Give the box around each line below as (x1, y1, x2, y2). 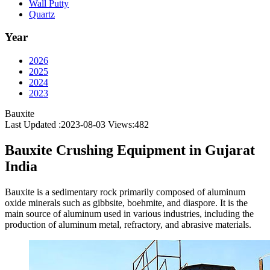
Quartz (29, 8, 55, 19)
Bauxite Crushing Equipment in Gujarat (5, 142, 255, 158)
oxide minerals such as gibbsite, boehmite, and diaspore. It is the (5, 197, 248, 208)
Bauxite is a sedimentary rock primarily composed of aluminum (5, 186, 245, 197)
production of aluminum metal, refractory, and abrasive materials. (5, 219, 251, 230)
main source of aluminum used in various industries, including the (5, 208, 254, 219)
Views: (108, 119, 134, 130)
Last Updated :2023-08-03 (5, 119, 108, 130)
